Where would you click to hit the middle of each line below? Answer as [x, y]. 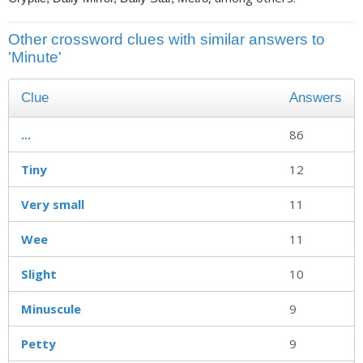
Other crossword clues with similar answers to [167, 39]
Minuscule [51, 308]
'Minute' [35, 57]
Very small [53, 204]
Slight [39, 273]
